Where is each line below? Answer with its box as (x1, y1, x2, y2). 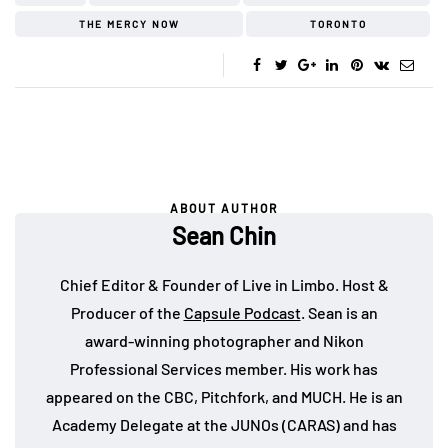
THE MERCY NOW (78, 17, 180, 30)
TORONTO (309, 17, 367, 30)
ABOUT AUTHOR (170, 200, 278, 215)
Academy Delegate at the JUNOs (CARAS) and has (51, 414, 397, 434)
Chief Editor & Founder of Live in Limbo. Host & (59, 274, 389, 294)
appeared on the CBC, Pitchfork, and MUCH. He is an (45, 386, 403, 406)
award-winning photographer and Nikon (84, 330, 364, 350)
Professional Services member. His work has (70, 358, 378, 378)
